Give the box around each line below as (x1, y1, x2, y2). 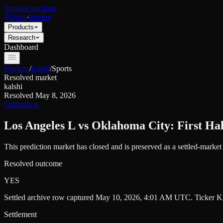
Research (8, 34, 35, 41)
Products (8, 23, 34, 31)
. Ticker (191, 193, 217, 202)
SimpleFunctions (4, 4, 57, 12)
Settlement (4, 210, 37, 219)
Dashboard (4, 43, 38, 51)
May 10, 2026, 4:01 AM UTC (96, 193, 191, 202)
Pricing (29, 13, 51, 21)
